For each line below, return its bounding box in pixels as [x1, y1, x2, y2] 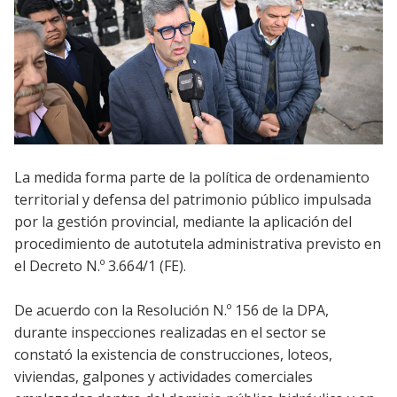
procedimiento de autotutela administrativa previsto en [14, 233, 381, 253]
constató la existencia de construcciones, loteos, [14, 344, 332, 364]
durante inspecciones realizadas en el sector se [14, 322, 326, 342]
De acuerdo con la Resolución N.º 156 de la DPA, [14, 300, 329, 320]
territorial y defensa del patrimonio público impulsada [14, 189, 371, 209]
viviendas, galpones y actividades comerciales [14, 366, 313, 386]
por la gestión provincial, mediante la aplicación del [14, 211, 352, 231]
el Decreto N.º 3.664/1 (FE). [14, 255, 190, 276]
